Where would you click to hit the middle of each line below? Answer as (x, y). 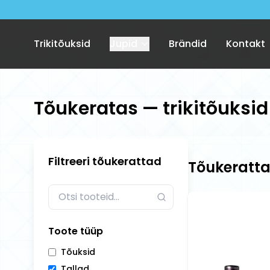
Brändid (188, 44)
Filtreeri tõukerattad (105, 161)
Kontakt (246, 44)
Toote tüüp (76, 231)
